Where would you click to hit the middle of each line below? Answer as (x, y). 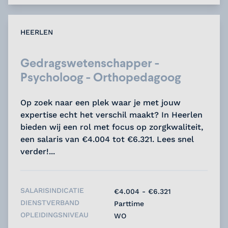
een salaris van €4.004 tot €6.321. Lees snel (107, 139)
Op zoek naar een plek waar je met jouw (101, 102)
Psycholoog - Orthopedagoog (101, 77)
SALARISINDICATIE (52, 190)
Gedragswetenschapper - (90, 63)
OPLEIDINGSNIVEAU (54, 215)
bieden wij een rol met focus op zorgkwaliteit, (112, 127)
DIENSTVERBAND (50, 202)
